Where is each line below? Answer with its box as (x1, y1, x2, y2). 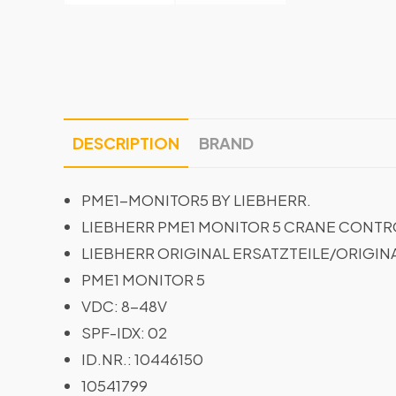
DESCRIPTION (72, 133, 179, 153)
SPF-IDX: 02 (81, 323, 167, 342)
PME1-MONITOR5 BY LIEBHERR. (81, 190, 311, 209)
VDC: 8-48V (81, 296, 167, 316)
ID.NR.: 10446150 (81, 349, 203, 369)
